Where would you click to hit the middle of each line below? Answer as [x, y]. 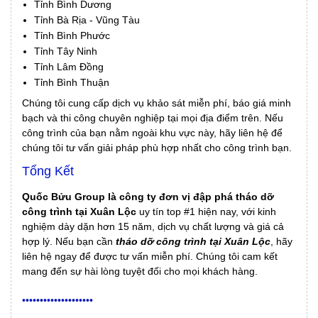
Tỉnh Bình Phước [72, 35]
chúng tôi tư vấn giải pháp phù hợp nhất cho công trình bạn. [157, 147]
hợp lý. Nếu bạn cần [69, 241]
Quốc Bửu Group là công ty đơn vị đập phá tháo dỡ [148, 196]
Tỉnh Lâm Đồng [69, 66]
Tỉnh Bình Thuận [72, 82]
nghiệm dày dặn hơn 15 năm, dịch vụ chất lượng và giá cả [153, 226]
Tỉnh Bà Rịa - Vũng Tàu [87, 20]
